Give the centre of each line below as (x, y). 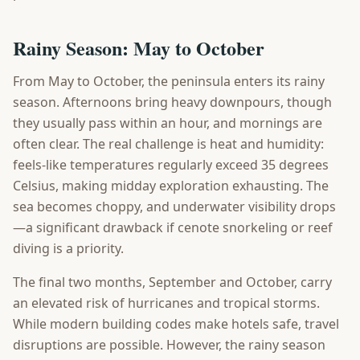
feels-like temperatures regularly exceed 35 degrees (171, 165)
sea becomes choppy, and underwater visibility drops (174, 207)
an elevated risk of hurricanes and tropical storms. (166, 303)
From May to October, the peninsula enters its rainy (169, 81)
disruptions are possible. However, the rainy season (169, 345)
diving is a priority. (68, 248)
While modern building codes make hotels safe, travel (176, 324)
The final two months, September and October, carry (172, 282)
